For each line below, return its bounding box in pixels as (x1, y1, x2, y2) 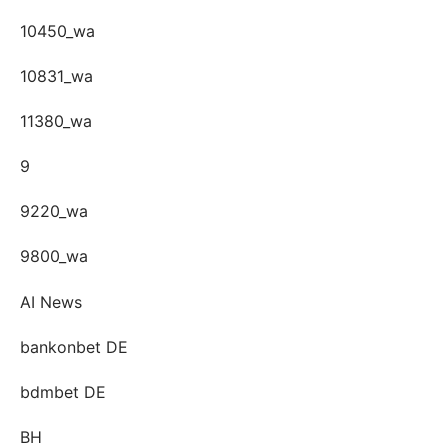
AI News (20, 291, 82, 312)
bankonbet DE (20, 336, 128, 357)
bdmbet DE (20, 382, 106, 403)
